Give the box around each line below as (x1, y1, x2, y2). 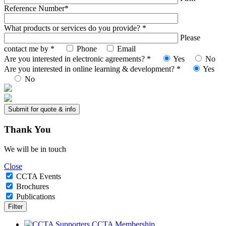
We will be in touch (4, 144, 66, 153)
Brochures (16, 182, 49, 191)
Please (180, 33, 200, 42)
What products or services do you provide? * (4, 24, 146, 33)
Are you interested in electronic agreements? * (4, 54, 153, 64)
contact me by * (4, 44, 56, 53)
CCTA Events (16, 172, 61, 181)
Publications (16, 192, 55, 201)
